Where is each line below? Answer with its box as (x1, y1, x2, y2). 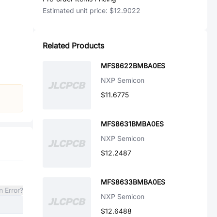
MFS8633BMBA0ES (101, 178, 165, 186)
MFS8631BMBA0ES (101, 120, 164, 128)
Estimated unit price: (43, 6, 109, 15)
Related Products (43, 41, 104, 50)
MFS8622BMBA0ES (101, 62, 165, 70)
